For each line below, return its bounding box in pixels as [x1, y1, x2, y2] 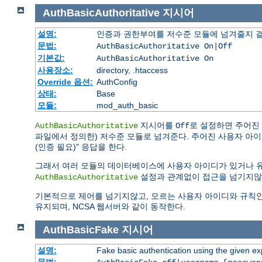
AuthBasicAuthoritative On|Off [96, 41, 232, 51]
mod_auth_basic [96, 100, 158, 110]
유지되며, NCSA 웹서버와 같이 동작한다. [35, 201, 185, 211]
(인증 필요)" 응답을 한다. [35, 142, 127, 151]
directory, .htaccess [96, 65, 168, 75]
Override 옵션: [37, 77, 93, 87]
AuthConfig [96, 77, 137, 87]
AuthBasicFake [42, 223, 119, 236]
